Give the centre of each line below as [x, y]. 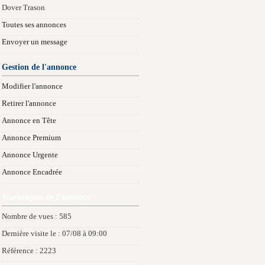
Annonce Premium [31, 138]
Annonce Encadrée [32, 172]
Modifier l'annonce [32, 86]
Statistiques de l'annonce [46, 197]
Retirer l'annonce [29, 104]
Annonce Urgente [30, 155]
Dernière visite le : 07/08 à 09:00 [54, 234]
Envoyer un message [35, 42]
